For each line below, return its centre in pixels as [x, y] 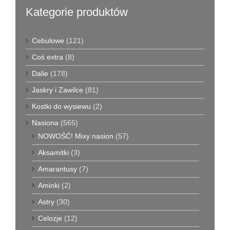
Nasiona [45, 123]
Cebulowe [48, 41]
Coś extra [47, 57]
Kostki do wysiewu [61, 107]
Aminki [49, 186]
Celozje [50, 218]
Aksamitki [53, 153]
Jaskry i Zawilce [57, 90]
